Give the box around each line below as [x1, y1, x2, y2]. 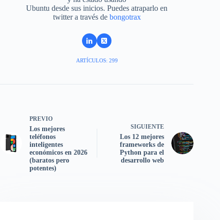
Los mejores [29, 125, 65, 133]
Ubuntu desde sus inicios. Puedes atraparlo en [26, 4, 168, 13]
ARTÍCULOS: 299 [76, 57, 118, 64]
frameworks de [120, 141, 165, 149]
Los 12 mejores [120, 133, 165, 141]
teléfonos [29, 133, 55, 141]
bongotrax [109, 13, 141, 22]
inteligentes [29, 141, 63, 149]
